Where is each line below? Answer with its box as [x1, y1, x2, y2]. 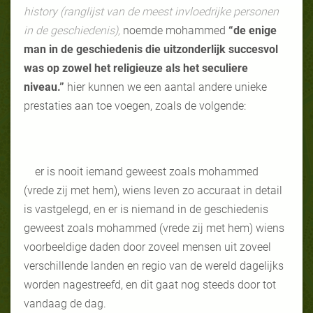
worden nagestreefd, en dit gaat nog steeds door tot [24, 277, 276, 291]
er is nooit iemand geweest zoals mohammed [35, 164, 259, 178]
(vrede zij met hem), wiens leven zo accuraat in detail [24, 183, 282, 197]
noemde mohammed [123, 23, 228, 37]
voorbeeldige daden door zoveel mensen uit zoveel [24, 240, 271, 254]
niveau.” [24, 80, 67, 94]
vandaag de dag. [24, 296, 106, 310]
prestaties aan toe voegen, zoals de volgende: [24, 99, 246, 112]
